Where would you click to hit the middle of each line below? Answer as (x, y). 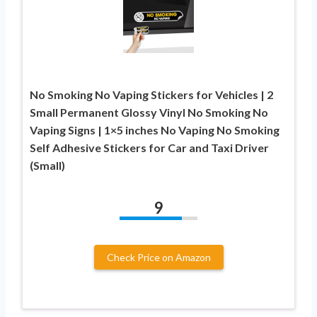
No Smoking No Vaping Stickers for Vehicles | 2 (151, 95)
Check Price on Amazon (158, 258)
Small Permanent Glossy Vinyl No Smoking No (149, 113)
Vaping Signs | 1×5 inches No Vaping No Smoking (155, 130)
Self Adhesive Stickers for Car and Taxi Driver (149, 148)
